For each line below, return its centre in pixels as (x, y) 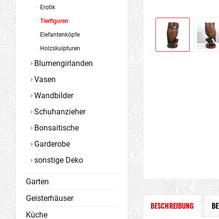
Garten (37, 182)
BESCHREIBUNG (172, 206)
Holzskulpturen (59, 48)
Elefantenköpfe (59, 35)
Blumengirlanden (63, 63)
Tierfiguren (54, 21)
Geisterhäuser (50, 198)
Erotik (47, 7)
